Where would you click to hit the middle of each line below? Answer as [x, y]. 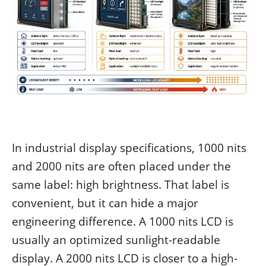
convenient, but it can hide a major [105, 203]
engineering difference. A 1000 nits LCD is [123, 221]
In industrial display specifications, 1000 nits [129, 148]
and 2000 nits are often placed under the [121, 166]
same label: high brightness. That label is [121, 185]
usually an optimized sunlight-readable [116, 240]
